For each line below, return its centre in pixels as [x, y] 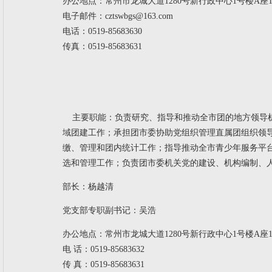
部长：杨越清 [88, 187]
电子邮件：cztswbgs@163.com [118, 16]
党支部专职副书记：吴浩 [113, 210]
